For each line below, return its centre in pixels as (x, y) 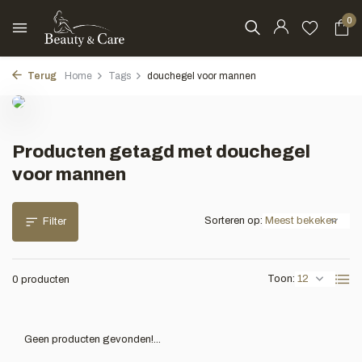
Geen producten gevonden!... (93, 339)
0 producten (41, 280)
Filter (55, 221)
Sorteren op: (234, 221)
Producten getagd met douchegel (161, 152)
